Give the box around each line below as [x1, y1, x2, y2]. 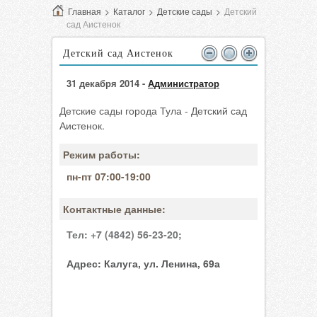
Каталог [113, 5, 145, 17]
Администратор [148, 76, 219, 90]
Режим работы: [63, 147, 140, 161]
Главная [68, 5, 101, 17]
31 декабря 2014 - [67, 76, 148, 90]
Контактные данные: [63, 202, 166, 216]
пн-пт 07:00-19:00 [67, 169, 151, 183]
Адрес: [67, 256, 101, 270]
